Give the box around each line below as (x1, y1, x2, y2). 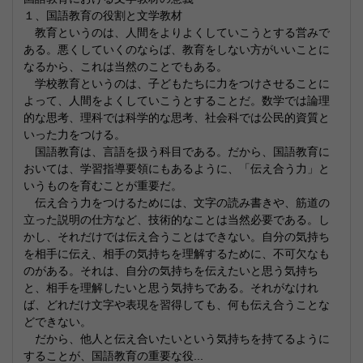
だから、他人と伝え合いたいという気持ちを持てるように (23, 332, 330, 345)
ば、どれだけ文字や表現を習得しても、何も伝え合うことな (23, 298, 330, 311)
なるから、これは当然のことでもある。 (23, 60, 228, 73)
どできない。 (23, 315, 92, 328)
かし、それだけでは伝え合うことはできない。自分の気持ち (23, 230, 330, 243)
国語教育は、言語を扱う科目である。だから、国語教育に (23, 145, 330, 158)
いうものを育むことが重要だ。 (23, 179, 182, 192)
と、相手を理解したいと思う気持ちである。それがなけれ (23, 281, 318, 294)
